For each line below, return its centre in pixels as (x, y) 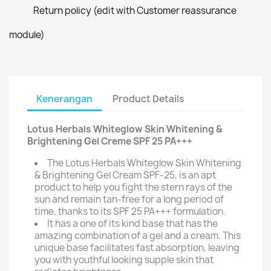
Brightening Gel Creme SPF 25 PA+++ (110, 141)
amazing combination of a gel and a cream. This (138, 236)
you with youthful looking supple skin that (124, 260)
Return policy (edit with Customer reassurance (135, 11)
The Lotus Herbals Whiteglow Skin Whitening (144, 163)
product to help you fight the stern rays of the (133, 187)
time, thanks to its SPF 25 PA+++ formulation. (130, 211)
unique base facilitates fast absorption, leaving (137, 248)
